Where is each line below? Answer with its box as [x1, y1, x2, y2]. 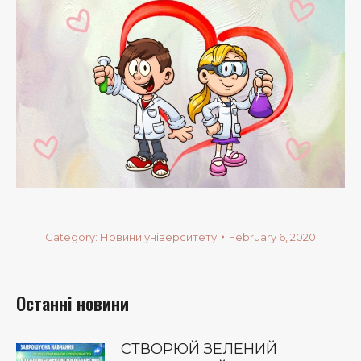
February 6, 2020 [229, 230, 316, 243]
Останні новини [16, 289, 129, 316]
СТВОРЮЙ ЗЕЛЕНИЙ [121, 339, 277, 358]
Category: [45, 230, 100, 243]
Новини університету [100, 230, 217, 243]
